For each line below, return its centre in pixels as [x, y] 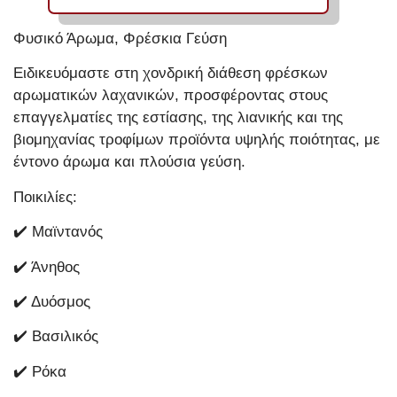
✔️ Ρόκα [40, 371]
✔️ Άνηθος [47, 267]
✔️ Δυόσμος [52, 301]
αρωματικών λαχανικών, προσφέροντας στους [171, 96]
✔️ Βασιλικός [56, 337]
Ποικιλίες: [45, 197]
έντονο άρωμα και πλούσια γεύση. [129, 162]
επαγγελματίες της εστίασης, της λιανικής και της [178, 118]
